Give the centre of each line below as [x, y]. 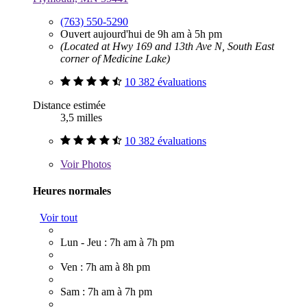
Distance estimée [69, 105]
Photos [95, 164]
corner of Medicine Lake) [115, 58]
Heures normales [72, 191]
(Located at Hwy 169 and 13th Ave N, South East [167, 46]
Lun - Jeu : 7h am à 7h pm [117, 243]
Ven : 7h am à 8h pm [105, 267]
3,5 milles [81, 117]
